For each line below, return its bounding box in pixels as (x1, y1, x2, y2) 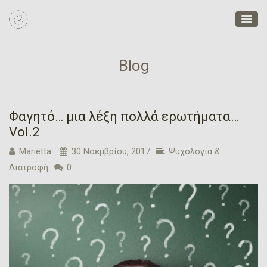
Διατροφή (9, 163, 48, 173)
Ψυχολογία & (169, 147, 220, 157)
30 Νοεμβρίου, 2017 (72, 147, 150, 157)
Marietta (19, 147, 51, 157)
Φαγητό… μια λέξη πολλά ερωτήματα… (9, 109, 239, 124)
